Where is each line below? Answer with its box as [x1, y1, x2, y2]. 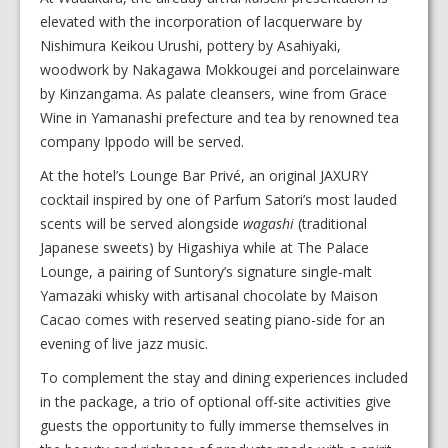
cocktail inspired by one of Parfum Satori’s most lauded [40, 190, 397, 210]
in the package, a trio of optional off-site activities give [40, 392, 391, 412]
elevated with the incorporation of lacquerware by [40, 12, 362, 32]
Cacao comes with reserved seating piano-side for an [40, 310, 385, 330]
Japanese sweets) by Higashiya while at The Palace [40, 238, 369, 258]
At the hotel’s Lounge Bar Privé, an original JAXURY [40, 166, 368, 186]
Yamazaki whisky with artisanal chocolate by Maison [40, 286, 378, 306]
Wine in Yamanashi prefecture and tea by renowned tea [40, 108, 399, 128]
